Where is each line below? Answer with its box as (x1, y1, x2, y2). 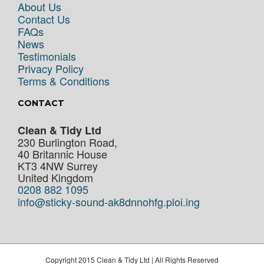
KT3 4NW (18, 158, 64, 173)
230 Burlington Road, (18, 134, 117, 150)
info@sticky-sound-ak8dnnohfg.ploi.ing (18, 194, 200, 209)
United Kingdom (18, 170, 93, 185)
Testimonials (18, 48, 76, 64)
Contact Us (18, 11, 70, 27)
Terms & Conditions (18, 73, 110, 88)
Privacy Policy (18, 61, 84, 76)
